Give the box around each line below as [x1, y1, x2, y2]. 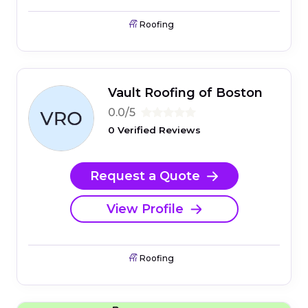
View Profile [107, 201, 184, 217]
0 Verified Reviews [108, 124, 201, 136]
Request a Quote [90, 168, 200, 184]
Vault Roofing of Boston [108, 85, 263, 101]
